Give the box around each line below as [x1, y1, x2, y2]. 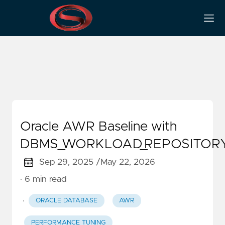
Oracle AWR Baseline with [20, 120, 177, 133]
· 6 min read [20, 175, 67, 184]
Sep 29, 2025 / [39, 158, 100, 167]
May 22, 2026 [100, 158, 155, 167]
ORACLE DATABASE [35, 197, 97, 204]
